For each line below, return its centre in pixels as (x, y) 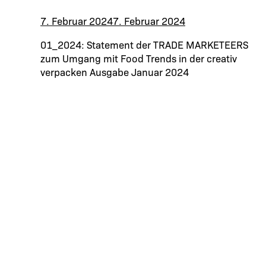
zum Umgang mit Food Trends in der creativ (139, 58)
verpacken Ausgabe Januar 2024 (115, 71)
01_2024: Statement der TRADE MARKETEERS (144, 44)
